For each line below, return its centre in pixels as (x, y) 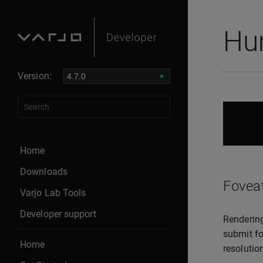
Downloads (44, 171)
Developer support (58, 214)
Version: (35, 76)
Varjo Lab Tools (53, 193)
